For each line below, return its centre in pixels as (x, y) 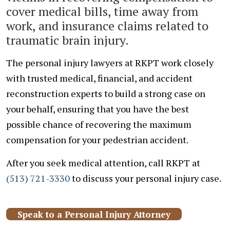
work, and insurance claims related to (107, 25)
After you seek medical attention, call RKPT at (103, 162)
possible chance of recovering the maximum (99, 124)
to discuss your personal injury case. (146, 178)
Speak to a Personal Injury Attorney (94, 214)
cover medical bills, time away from (102, 11)
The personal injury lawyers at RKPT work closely (110, 62)
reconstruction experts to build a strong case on (106, 93)
